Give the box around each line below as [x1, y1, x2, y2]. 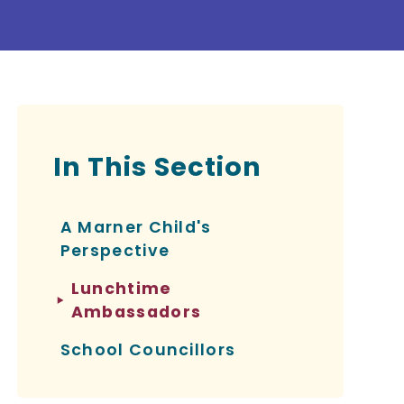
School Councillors [60, 339, 236, 361]
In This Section [52, 149, 262, 185]
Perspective [60, 240, 170, 262]
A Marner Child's [60, 216, 212, 238]
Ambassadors [70, 301, 202, 323]
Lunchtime [70, 278, 172, 299]
